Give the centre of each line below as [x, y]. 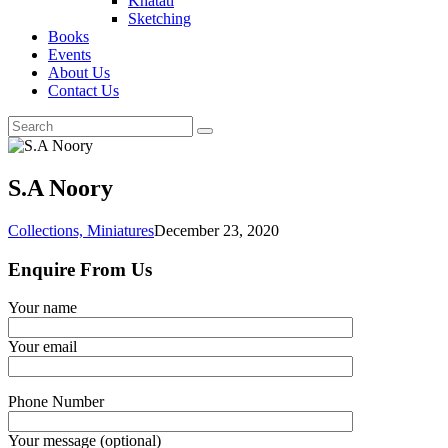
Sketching [159, 18]
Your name [42, 308]
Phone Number [56, 402]
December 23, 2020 [216, 230]
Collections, [47, 230]
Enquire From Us [80, 269]
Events [69, 54]
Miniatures [120, 230]
